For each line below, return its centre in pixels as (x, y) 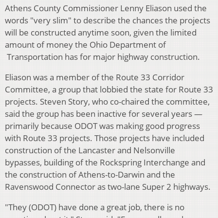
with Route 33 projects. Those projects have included (105, 138)
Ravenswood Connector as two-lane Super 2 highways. (108, 187)
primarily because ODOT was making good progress (102, 126)
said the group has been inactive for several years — (104, 114)
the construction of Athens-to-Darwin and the (90, 175)
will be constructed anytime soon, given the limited (101, 33)
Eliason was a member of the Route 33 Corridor (95, 77)
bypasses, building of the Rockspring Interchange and (105, 163)
